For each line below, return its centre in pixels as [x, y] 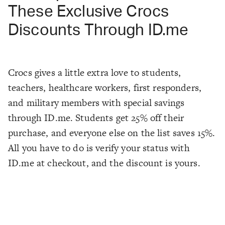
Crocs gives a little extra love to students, [95, 72]
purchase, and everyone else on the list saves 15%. [112, 133]
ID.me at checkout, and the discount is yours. [104, 163]
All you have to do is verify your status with [99, 148]
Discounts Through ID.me [98, 30]
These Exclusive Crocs [89, 12]
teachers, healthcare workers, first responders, [105, 87]
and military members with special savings [96, 102]
